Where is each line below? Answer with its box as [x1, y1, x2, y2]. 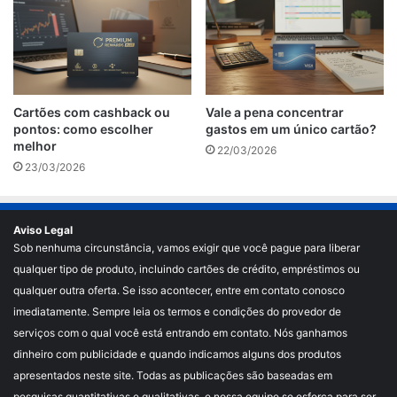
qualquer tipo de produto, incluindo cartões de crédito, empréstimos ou [13, 261, 360, 276]
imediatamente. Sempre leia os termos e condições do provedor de [13, 304, 341, 318]
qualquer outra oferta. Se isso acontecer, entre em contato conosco [13, 283, 345, 297]
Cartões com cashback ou [13, 104, 170, 120]
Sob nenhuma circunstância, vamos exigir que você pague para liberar [13, 240, 360, 254]
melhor [13, 137, 57, 153]
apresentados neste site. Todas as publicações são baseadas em [13, 368, 332, 382]
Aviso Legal [13, 222, 73, 237]
